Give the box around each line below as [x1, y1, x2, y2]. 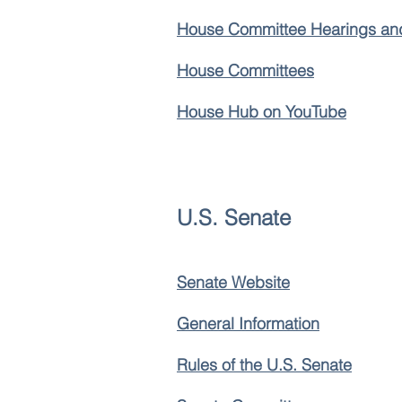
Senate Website [177, 272, 290, 293]
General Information [177, 313, 319, 334]
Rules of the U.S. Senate [177, 354, 352, 375]
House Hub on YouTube [177, 101, 346, 122]
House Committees [177, 60, 314, 81]
